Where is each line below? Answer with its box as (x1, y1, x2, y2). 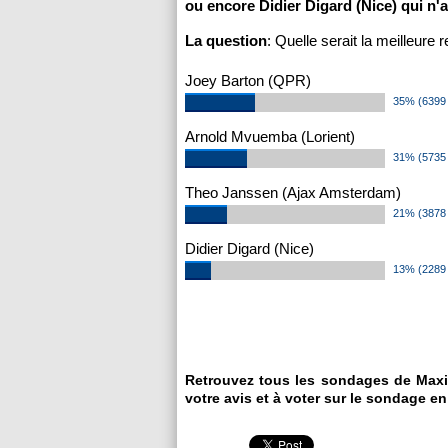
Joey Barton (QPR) (185, 72, 311, 89)
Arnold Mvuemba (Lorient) (185, 128, 355, 145)
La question (185, 32, 267, 49)
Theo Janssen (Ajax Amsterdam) (185, 184, 401, 201)
